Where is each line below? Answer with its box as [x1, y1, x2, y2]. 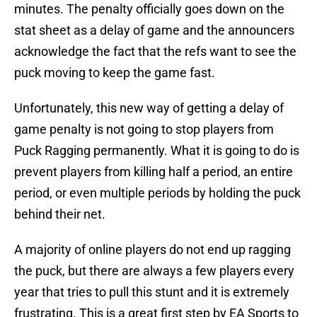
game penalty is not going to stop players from [14, 122, 274, 137]
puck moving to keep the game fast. [14, 65, 215, 81]
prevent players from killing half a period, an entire [14, 164, 293, 180]
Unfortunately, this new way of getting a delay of [14, 100, 284, 116]
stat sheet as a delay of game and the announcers [14, 23, 294, 38]
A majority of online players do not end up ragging [14, 242, 291, 258]
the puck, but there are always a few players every [14, 263, 294, 279]
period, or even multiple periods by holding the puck [14, 185, 301, 201]
